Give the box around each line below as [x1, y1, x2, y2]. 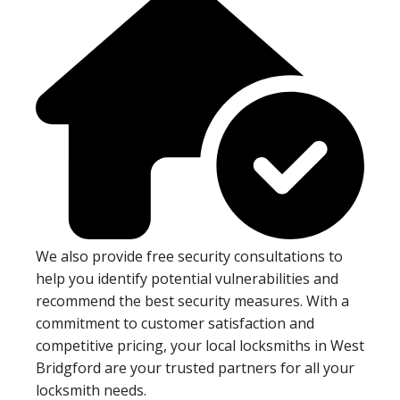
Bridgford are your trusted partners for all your [36, 358, 354, 379]
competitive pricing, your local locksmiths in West [36, 336, 364, 356]
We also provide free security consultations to [36, 246, 343, 267]
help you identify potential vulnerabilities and [36, 269, 338, 289]
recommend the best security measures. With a [36, 291, 349, 312]
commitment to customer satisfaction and [36, 313, 314, 334]
